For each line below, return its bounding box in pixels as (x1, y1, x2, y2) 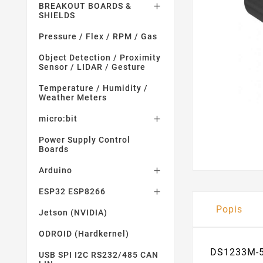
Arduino (39, 166, 72, 175)
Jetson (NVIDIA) (39, 208, 107, 217)
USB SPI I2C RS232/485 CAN (39, 250, 159, 259)
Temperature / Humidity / (39, 83, 148, 93)
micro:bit (39, 114, 77, 123)
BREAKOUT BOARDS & (39, 1, 131, 11)
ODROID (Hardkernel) (39, 229, 129, 238)
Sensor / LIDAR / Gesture (39, 62, 146, 72)
